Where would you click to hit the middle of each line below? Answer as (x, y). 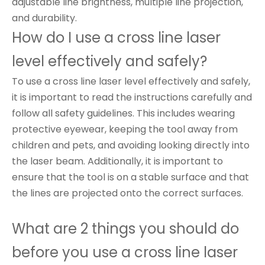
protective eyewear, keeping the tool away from (125, 129)
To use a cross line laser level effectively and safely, (131, 81)
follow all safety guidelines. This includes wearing (123, 113)
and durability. (44, 18)
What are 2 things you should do (125, 229)
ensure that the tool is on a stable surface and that (130, 177)
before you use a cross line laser (125, 252)
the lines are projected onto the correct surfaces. (127, 193)
